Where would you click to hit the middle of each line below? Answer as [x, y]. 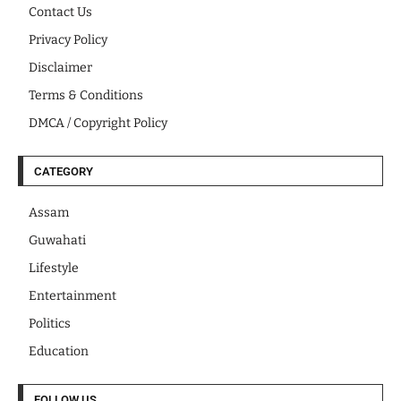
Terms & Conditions [86, 95]
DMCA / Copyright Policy [98, 123]
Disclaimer [60, 67]
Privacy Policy [68, 39]
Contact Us [60, 12]
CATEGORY [64, 171]
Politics [50, 323]
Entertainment [73, 295]
